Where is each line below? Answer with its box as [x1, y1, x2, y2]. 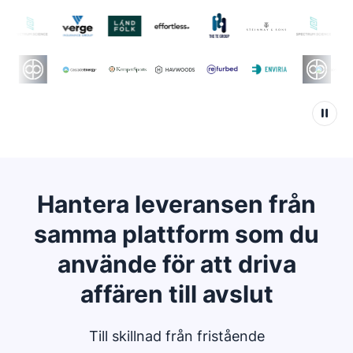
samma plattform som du [34, 220, 319, 249]
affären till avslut [80, 280, 273, 309]
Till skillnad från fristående [88, 328, 265, 345]
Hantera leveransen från [37, 190, 316, 219]
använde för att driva [57, 250, 296, 279]
